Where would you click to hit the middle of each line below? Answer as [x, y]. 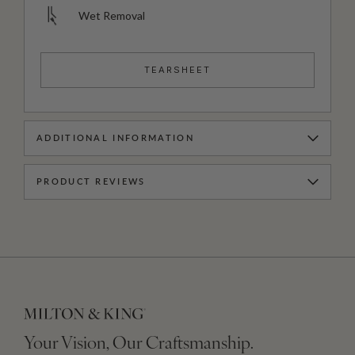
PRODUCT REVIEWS [91, 182]
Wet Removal [112, 16]
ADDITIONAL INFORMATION [115, 139]
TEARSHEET [177, 70]
